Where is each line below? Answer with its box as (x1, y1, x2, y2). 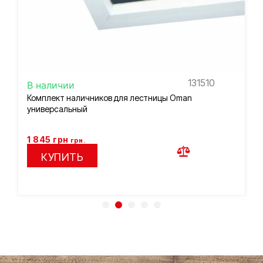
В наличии (27, 79, 75, 92)
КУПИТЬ (41, 151, 83, 164)
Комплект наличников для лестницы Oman (27, 93, 192, 103)
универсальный (27, 104, 87, 114)
